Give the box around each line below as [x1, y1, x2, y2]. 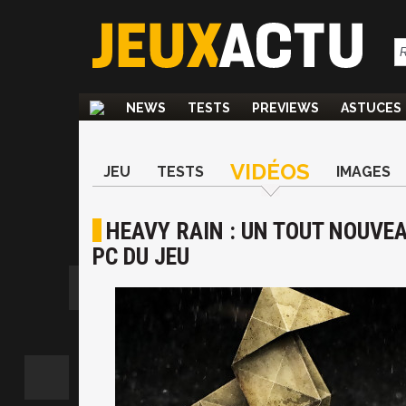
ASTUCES [341, 101, 401, 115]
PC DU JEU [92, 243, 189, 270]
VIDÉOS [230, 159, 310, 185]
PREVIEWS [252, 101, 319, 115]
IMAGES [336, 163, 391, 180]
